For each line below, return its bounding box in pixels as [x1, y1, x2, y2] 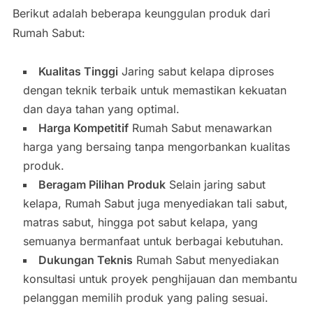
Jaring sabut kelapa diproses [117, 64, 274, 79]
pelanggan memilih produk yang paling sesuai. [22, 291, 268, 305]
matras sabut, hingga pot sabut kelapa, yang [22, 215, 258, 230]
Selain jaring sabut [165, 177, 265, 192]
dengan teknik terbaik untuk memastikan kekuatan [22, 83, 286, 98]
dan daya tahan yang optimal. [22, 102, 180, 117]
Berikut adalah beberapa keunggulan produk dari [12, 6, 270, 21]
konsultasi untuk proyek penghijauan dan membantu [22, 272, 297, 286]
